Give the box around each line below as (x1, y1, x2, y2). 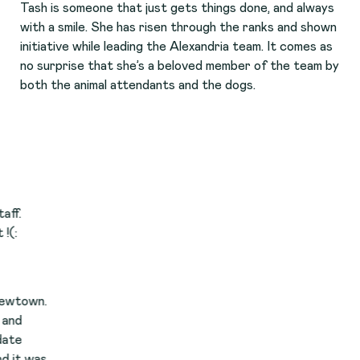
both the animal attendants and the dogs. (20, 78, 256, 92)
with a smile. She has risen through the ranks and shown (20, 20, 337, 34)
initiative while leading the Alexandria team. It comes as (20, 39, 333, 53)
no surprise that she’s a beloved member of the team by (20, 59, 340, 72)
